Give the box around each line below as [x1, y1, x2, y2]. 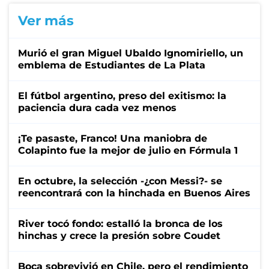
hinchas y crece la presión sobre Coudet [18, 229, 220, 241]
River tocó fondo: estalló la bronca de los [18, 217, 223, 229]
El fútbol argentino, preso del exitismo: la [18, 89, 226, 101]
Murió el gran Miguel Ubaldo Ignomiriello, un [18, 47, 243, 59]
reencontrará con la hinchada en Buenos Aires [18, 187, 250, 199]
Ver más [18, 12, 74, 29]
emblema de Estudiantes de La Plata [18, 59, 205, 71]
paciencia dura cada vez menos [18, 101, 177, 113]
